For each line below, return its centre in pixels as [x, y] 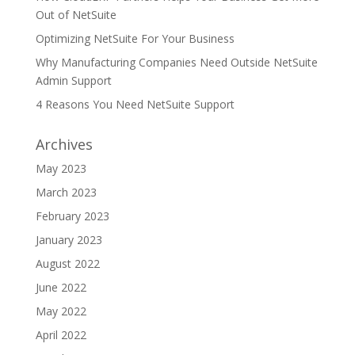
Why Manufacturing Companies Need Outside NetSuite [176, 62]
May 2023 [61, 168]
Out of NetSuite [76, 14]
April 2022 [61, 334]
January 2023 [69, 239]
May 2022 [61, 311]
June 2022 [61, 287]
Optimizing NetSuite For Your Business [135, 38]
